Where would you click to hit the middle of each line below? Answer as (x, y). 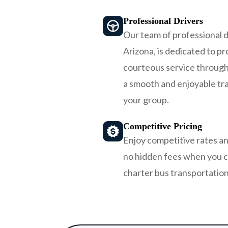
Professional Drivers (163, 21)
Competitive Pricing (163, 126)
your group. (146, 100)
